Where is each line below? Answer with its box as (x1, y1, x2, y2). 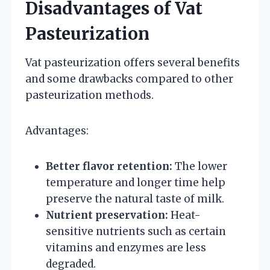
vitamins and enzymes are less (46, 240, 206, 254)
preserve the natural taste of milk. (46, 192, 224, 206)
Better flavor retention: (46, 159, 172, 173)
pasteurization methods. (25, 88, 154, 102)
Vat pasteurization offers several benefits (25, 55, 240, 69)
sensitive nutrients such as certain (46, 224, 226, 238)
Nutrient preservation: (46, 208, 168, 222)
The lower (172, 159, 227, 173)
